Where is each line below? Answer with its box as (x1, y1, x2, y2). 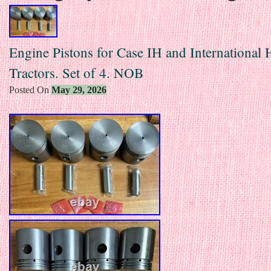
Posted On (9, 84, 51, 95)
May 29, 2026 (51, 84, 106, 95)
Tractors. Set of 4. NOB (9, 63, 143, 82)
